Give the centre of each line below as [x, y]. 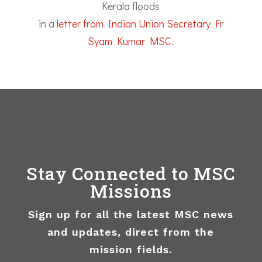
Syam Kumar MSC [130, 41]
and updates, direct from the [131, 232]
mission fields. [131, 249]
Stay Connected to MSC [131, 173]
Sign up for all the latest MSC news [131, 214]
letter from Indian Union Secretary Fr [140, 23]
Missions [131, 191]
